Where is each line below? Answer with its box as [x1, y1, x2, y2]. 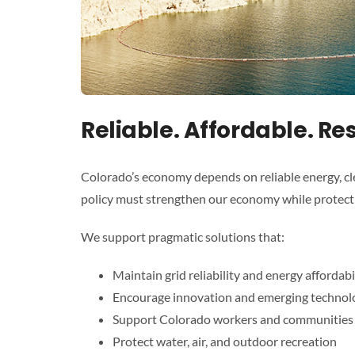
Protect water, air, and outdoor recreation [112, 333, 337, 349]
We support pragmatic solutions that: [80, 228, 284, 244]
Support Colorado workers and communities [112, 311, 353, 326]
